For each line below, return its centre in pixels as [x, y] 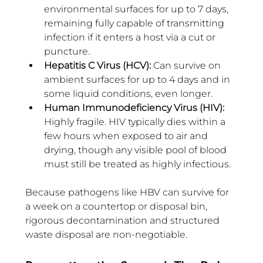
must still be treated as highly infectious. [137, 164]
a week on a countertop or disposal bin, [117, 207]
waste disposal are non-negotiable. [106, 235]
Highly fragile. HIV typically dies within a [136, 122]
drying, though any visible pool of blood [136, 150]
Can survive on [188, 66]
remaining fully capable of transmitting [135, 23]
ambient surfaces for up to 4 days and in [138, 80]
